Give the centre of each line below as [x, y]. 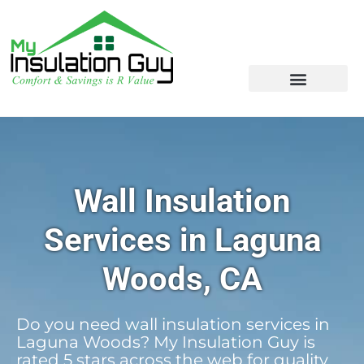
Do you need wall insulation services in [173, 324]
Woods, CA [182, 279]
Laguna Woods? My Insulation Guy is [166, 342]
